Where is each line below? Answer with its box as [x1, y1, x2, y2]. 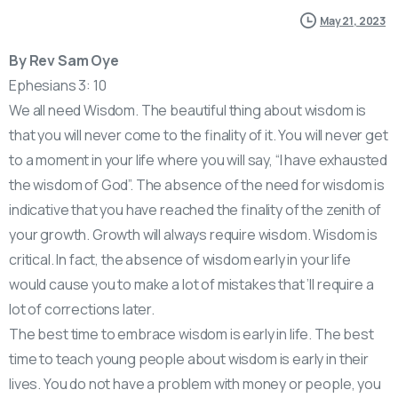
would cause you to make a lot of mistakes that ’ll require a [9, 274, 374, 294]
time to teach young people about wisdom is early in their [9, 348, 369, 369]
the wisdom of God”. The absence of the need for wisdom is [9, 174, 385, 195]
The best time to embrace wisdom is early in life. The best [9, 323, 374, 344]
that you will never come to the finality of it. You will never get [9, 124, 388, 145]
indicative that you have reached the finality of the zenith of [9, 199, 382, 219]
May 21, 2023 [320, 12, 386, 28]
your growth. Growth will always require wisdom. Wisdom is [9, 224, 378, 244]
